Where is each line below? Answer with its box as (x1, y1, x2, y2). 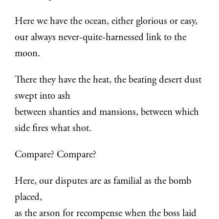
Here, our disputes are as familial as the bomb (15, 176, 192, 187)
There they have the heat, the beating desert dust (15, 75, 202, 86)
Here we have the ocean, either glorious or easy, (15, 17, 198, 27)
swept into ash (15, 91, 71, 102)
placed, (15, 192, 43, 203)
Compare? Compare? (15, 150, 97, 160)
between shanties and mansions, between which (15, 108, 199, 118)
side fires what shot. (15, 124, 92, 134)
